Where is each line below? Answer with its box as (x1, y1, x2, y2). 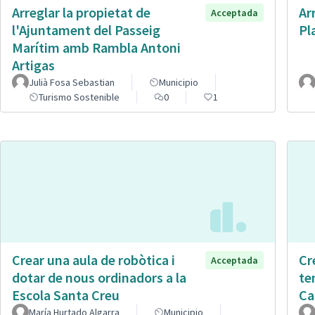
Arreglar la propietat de (12, 4, 150, 22)
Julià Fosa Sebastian (29, 76, 115, 89)
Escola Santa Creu (12, 285, 120, 304)
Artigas (12, 56, 55, 75)
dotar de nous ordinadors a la (12, 268, 186, 286)
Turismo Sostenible (39, 91, 120, 104)
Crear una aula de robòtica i (12, 250, 175, 269)
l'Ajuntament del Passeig (12, 21, 160, 39)
